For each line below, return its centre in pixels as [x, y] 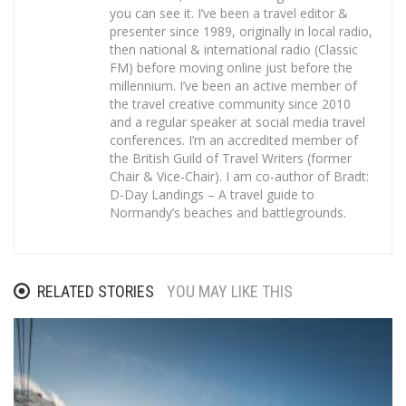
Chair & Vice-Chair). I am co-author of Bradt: [239, 176]
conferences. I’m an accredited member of [234, 140]
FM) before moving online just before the [231, 67]
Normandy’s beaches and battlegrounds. [228, 212]
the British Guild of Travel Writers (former [231, 158]
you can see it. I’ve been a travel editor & [229, 13]
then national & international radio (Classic [234, 49]
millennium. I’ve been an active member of [233, 85]
